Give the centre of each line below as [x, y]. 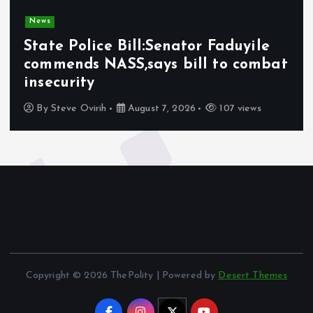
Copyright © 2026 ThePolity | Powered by [122, 276]
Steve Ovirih [79, 109]
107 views [239, 109]
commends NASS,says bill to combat [156, 65]
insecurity [59, 83]
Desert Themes [253, 276]
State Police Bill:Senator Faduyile [147, 47]
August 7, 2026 [160, 109]
